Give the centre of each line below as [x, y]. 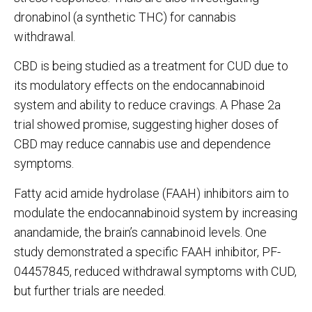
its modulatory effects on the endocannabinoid [139, 86]
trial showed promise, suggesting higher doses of [146, 125]
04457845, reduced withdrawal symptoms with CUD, [155, 271]
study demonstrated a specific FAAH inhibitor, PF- [147, 251]
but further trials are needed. [90, 290]
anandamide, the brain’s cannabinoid [110, 232]
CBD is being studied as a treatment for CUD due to [151, 66]
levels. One [237, 232]
